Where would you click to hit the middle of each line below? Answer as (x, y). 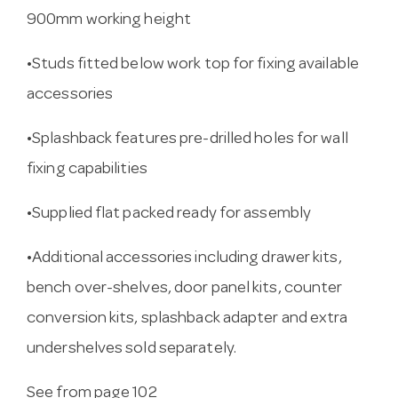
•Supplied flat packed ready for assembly (169, 215)
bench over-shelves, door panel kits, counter (185, 290)
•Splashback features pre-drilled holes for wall (187, 140)
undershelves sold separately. (131, 350)
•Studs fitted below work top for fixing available (193, 66)
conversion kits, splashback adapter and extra (187, 320)
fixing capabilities (87, 171)
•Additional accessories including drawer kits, (184, 259)
